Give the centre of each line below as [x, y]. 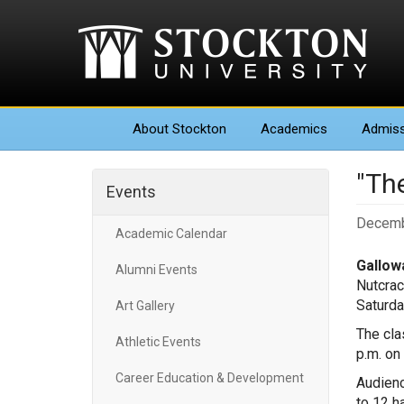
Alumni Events [156, 270]
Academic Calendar [171, 234]
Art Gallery [145, 306]
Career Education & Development [210, 378]
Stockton [197, 129]
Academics [294, 129]
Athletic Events [158, 342]
